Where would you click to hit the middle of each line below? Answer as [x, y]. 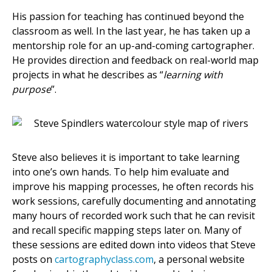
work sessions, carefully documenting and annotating [134, 201]
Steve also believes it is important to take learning [126, 158]
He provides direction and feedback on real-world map [135, 60]
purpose [32, 90]
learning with [193, 75]
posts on [33, 260]
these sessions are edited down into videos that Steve [134, 245]
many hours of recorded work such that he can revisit [134, 216]
